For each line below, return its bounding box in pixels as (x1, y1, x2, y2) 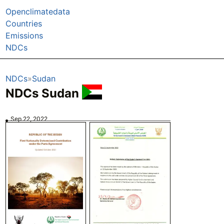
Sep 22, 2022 (10, 114, 48, 122)
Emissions (5, 30, 43, 40)
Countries (5, 18, 42, 28)
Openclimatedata (5, 6, 70, 16)
